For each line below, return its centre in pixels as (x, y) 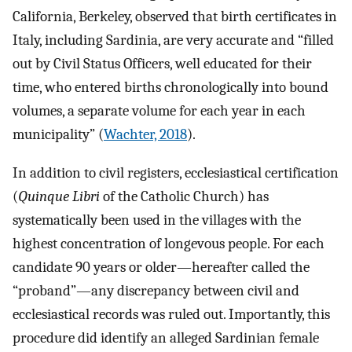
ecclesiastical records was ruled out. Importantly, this (171, 315)
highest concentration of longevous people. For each (169, 244)
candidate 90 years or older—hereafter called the (161, 268)
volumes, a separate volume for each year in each (159, 111)
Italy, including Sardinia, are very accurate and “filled (173, 40)
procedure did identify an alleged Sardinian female (166, 338)
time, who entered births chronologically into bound (170, 88)
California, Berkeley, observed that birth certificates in (175, 17)
